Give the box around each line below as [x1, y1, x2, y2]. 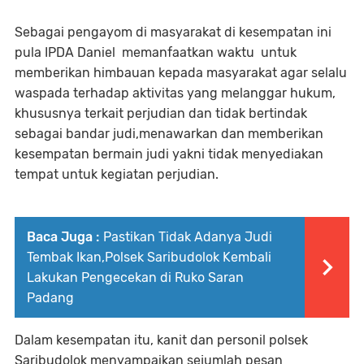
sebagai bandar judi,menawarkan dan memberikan [15, 126, 323, 142]
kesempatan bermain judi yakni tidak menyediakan [15, 146, 323, 162]
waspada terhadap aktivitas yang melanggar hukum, [15, 85, 336, 102]
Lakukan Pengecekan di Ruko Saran [27, 270, 244, 286]
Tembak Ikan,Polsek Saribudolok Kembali [27, 249, 271, 266]
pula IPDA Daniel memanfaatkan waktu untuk [15, 45, 297, 61]
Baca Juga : [27, 229, 99, 245]
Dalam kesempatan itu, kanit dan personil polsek [15, 332, 308, 349]
